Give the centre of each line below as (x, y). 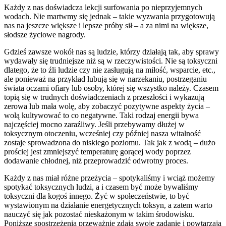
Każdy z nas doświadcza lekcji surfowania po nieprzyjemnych (103, 7)
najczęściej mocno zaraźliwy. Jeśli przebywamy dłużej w (94, 124)
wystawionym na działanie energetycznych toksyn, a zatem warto (108, 205)
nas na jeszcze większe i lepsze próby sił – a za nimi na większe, (106, 25)
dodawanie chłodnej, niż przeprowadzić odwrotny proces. (96, 160)
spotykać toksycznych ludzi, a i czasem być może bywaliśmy (101, 187)
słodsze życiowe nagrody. (45, 34)
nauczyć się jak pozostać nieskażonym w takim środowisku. (99, 214)
